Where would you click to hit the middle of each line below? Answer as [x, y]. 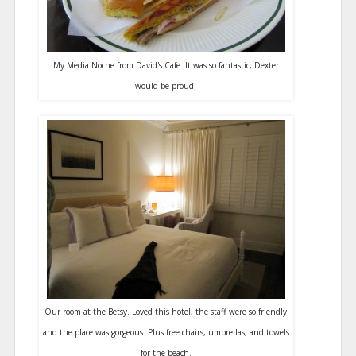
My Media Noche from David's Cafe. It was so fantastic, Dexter [166, 65]
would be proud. [166, 86]
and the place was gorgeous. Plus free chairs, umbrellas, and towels [166, 332]
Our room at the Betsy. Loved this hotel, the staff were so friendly [166, 311]
